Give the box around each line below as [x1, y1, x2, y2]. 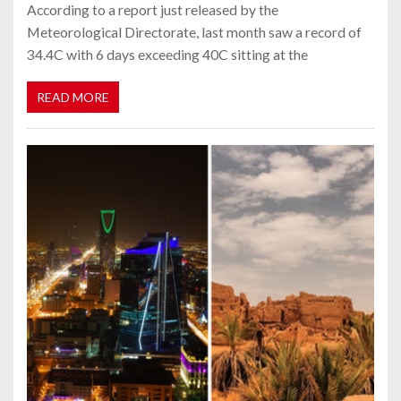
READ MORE [37, 89, 109, 105]
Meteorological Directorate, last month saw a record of [27, 23, 362, 41]
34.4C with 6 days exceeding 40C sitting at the [27, 46, 308, 64]
